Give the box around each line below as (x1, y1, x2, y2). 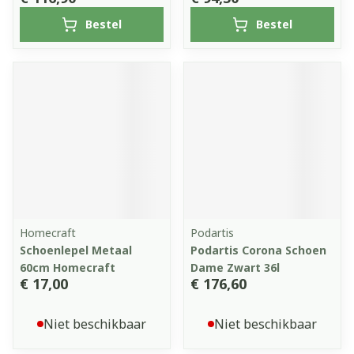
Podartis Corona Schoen (190, 243, 326, 258)
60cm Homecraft (20, 260, 115, 275)
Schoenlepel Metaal (20, 243, 132, 258)
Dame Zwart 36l (190, 260, 280, 275)
